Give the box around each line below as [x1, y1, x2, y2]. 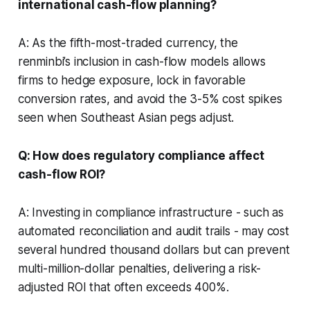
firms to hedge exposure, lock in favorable [17, 73, 246, 87]
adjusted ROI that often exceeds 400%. [17, 280, 229, 294]
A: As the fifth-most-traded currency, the [17, 35, 238, 50]
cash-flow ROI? [17, 167, 106, 181]
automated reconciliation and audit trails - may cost [17, 224, 289, 238]
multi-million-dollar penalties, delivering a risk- [17, 261, 262, 275]
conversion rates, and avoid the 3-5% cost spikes [17, 91, 282, 106]
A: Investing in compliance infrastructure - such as [17, 205, 284, 219]
